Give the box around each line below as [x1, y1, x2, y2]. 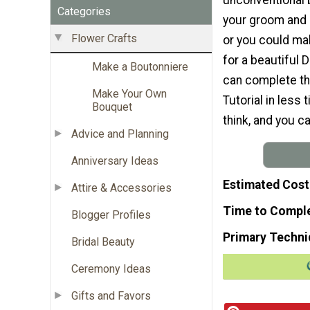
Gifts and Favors [71, 289, 151, 302]
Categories [57, 4, 111, 18]
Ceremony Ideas [71, 262, 151, 275]
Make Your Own [92, 86, 167, 100]
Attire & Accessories [71, 181, 172, 194]
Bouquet [92, 100, 132, 113]
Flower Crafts [71, 31, 137, 45]
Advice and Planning [71, 127, 169, 140]
